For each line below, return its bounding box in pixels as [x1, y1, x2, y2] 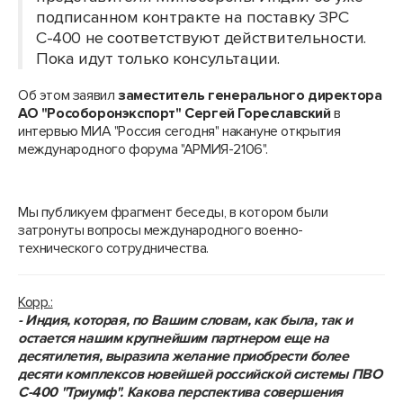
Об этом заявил [18, 86, 118, 104]
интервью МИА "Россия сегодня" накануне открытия [18, 122, 341, 140]
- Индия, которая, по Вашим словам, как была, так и [18, 311, 354, 329]
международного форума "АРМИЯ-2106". [18, 140, 269, 158]
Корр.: [18, 293, 53, 311]
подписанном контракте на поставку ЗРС [36, 7, 349, 28]
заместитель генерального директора [118, 86, 382, 104]
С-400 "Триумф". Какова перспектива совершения [18, 383, 344, 401]
